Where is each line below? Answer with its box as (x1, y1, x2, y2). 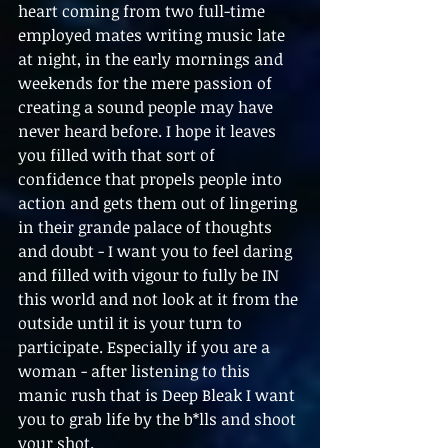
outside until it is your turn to (18, 311, 246, 334)
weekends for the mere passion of (18, 71, 276, 94)
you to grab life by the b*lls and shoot (18, 407, 300, 430)
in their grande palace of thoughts (18, 215, 276, 238)
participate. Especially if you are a (18, 335, 274, 358)
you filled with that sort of (18, 143, 219, 166)
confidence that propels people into (18, 167, 286, 190)
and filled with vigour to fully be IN (18, 263, 283, 286)
